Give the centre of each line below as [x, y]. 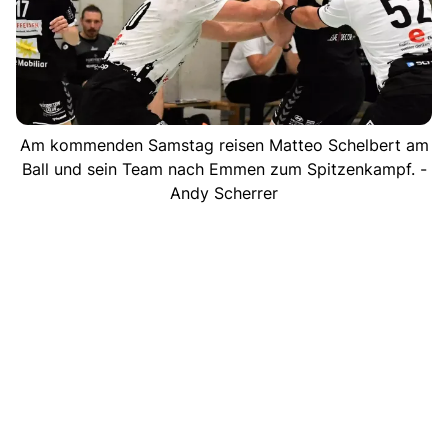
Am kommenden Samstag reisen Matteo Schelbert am [224, 144]
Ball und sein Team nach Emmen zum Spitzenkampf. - [224, 168]
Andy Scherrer [224, 192]
